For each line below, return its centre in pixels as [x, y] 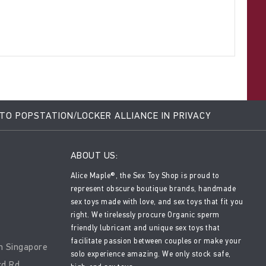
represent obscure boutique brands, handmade [153, 189]
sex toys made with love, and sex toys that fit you [157, 202]
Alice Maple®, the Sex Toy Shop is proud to [145, 175]
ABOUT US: [94, 155]
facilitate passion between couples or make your [156, 241]
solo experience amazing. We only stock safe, [151, 254]
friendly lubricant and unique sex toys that [145, 228]
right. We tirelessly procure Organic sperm [145, 215]
